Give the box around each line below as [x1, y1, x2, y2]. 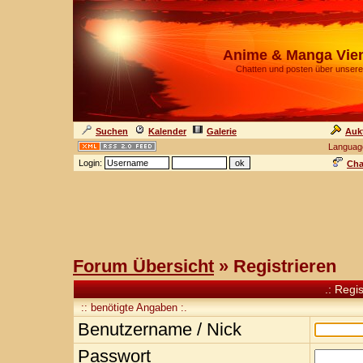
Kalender [148, 126, 186, 136]
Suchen [96, 126, 128, 136]
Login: [76, 158, 105, 168]
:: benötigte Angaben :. [78, 301, 187, 314]
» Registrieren [214, 256, 336, 276]
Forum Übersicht [73, 256, 214, 276]
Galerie [207, 126, 237, 136]
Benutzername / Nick [78, 319, 241, 340]
